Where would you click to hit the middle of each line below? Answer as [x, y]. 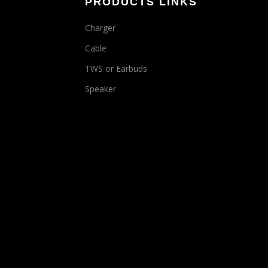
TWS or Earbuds [116, 68]
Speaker [100, 89]
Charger [100, 28]
